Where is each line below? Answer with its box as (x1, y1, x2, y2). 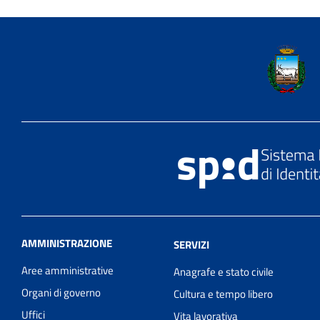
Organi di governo (21, 284, 101, 301)
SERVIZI (174, 236, 210, 254)
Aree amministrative (21, 262, 114, 279)
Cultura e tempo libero (174, 286, 274, 303)
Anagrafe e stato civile (174, 264, 274, 281)
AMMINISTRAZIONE (21, 235, 112, 252)
